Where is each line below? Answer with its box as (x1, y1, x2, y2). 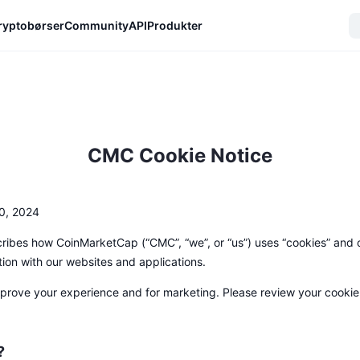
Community (64, 18, 129, 32)
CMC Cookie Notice (88, 144, 272, 167)
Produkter (147, 18, 202, 32)
